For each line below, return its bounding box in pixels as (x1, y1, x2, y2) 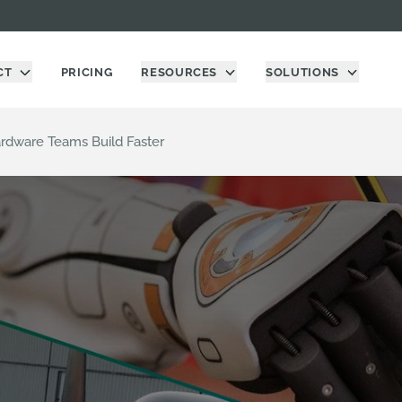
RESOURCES (141, 66, 218, 79)
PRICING (60, 66, 113, 79)
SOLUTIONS (266, 66, 339, 79)
